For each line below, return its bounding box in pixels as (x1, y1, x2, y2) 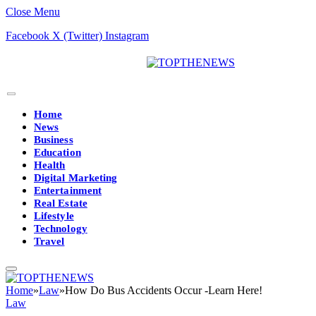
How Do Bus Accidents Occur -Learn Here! (65, 284, 262, 296)
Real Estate (34, 197, 87, 209)
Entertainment (34, 185, 102, 196)
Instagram (105, 30, 149, 42)
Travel (34, 236, 65, 247)
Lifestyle (34, 210, 74, 221)
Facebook (6, 30, 49, 42)
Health (34, 159, 66, 171)
